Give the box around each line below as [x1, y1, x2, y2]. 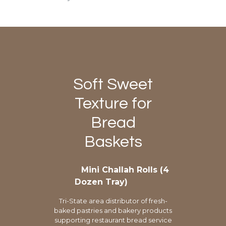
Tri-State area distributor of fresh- [59, 197, 167, 205]
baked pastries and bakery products [54, 206, 172, 214]
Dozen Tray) [74, 177, 128, 187]
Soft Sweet [73, 76, 153, 93]
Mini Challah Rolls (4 [81, 164, 169, 175]
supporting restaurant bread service [54, 216, 172, 224]
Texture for [74, 95, 152, 112]
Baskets [84, 133, 142, 150]
